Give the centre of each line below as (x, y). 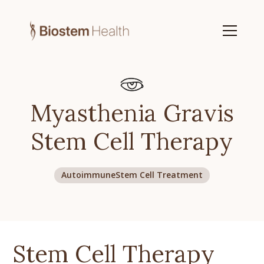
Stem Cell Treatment (159, 175)
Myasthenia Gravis (132, 113)
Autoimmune (88, 175)
